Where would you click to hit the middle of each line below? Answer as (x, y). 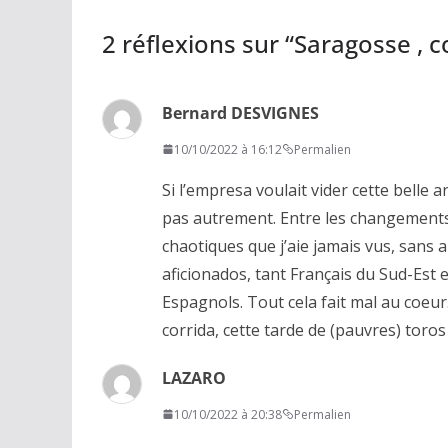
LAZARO (194, 377)
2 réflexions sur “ (198, 43)
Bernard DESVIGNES (240, 112)
